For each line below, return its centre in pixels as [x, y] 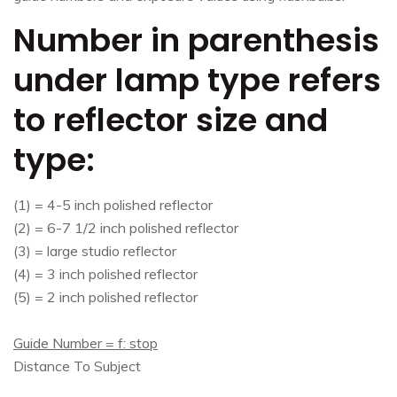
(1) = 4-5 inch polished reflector [113, 205]
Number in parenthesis [196, 40]
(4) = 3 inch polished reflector [105, 274]
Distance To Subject [77, 366]
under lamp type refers [197, 80]
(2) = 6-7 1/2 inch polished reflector [126, 228]
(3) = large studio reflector [95, 251]
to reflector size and [171, 120]
